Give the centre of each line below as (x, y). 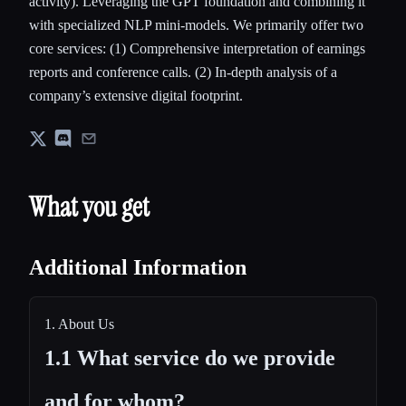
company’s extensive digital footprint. (136, 95)
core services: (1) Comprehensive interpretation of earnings (197, 48)
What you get (89, 207)
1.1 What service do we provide (190, 358)
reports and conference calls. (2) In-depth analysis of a (183, 72)
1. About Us (79, 324)
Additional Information (138, 267)
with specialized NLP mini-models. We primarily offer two (196, 24)
